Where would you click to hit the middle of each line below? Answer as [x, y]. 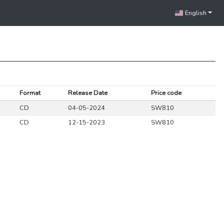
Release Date [87, 93]
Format [30, 93]
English [195, 13]
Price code [166, 93]
